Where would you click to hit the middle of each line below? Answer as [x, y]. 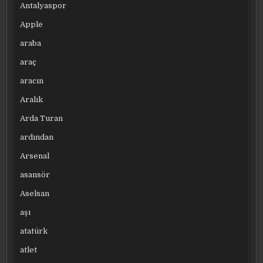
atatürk [34, 231]
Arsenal [35, 156]
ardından [37, 137]
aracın [32, 81]
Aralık [32, 100]
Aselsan [35, 194]
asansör [35, 175]
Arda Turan [42, 119]
